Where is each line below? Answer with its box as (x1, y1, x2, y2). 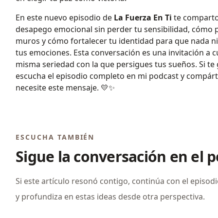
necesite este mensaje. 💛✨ (16, 82, 115, 93)
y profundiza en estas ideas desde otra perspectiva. (16, 191, 205, 202)
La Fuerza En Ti (114, 12, 172, 23)
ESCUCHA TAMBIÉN (16, 132, 95, 142)
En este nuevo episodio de (16, 12, 114, 23)
